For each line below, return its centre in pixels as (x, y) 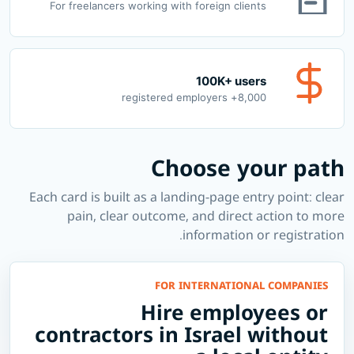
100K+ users (231, 81)
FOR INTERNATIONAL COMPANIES (241, 286)
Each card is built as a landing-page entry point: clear (187, 197)
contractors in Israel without (181, 335)
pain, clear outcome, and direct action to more (206, 216)
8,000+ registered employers (252, 97)
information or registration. (264, 235)
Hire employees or (234, 313)
